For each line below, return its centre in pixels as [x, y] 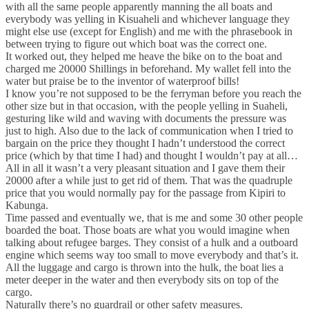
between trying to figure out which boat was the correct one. [136, 43]
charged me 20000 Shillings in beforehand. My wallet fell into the [148, 68]
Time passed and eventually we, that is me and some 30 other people [154, 217]
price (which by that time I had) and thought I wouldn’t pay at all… [152, 155]
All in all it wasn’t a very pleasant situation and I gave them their [145, 168]
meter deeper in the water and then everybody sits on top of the [142, 279]
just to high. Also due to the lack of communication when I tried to [149, 130]
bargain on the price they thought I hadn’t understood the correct [145, 143]
